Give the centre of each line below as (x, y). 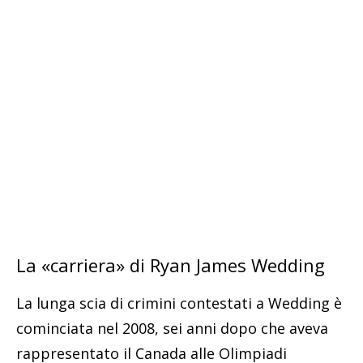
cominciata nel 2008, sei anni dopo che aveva (172, 329)
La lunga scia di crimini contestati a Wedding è (179, 303)
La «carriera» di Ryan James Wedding (171, 265)
